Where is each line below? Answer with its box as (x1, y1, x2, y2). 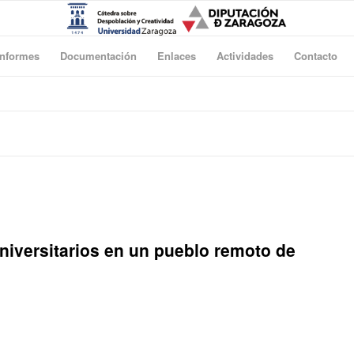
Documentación (60, 48, 137, 63)
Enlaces (157, 48, 196, 63)
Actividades (217, 48, 273, 63)
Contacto (294, 48, 337, 63)
